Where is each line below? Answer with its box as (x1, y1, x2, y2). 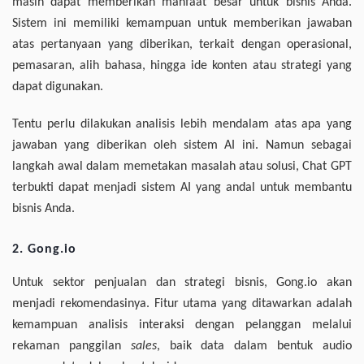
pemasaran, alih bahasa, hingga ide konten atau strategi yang (12, 59, 352, 73)
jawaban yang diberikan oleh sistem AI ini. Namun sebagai (12, 139, 352, 153)
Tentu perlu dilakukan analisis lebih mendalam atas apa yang (12, 118, 352, 132)
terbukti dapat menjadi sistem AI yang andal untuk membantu (12, 181, 352, 195)
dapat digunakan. (12, 80, 103, 94)
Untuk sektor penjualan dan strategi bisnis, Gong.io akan (12, 276, 352, 290)
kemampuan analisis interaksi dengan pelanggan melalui (12, 318, 352, 332)
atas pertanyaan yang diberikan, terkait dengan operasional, (12, 38, 352, 52)
